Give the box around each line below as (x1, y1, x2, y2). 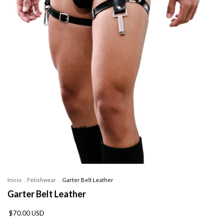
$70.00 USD (9, 209, 44, 217)
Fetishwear (27, 176, 57, 183)
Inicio (7, 176, 21, 183)
